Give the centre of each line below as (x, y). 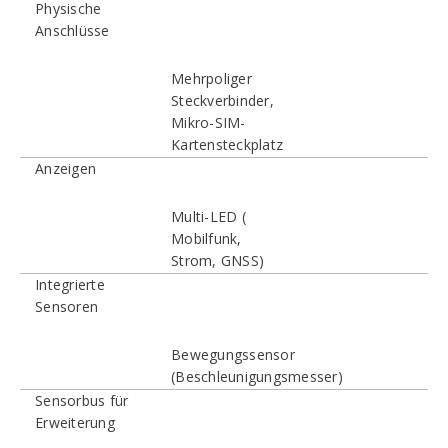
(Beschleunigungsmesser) (257, 376)
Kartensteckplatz (227, 144)
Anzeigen (65, 168)
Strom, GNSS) (217, 260)
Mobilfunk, (206, 238)
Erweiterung (75, 422)
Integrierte (70, 284)
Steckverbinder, (222, 100)
